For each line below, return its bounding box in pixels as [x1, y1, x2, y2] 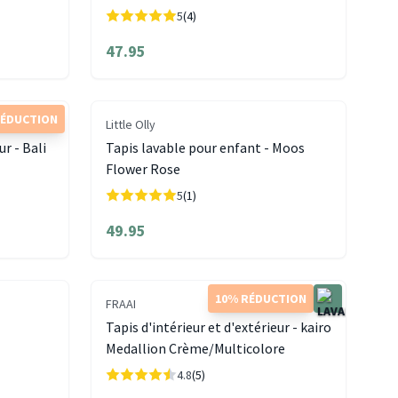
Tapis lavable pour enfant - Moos [105, 139, 305, 157]
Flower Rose [105, 160, 180, 179]
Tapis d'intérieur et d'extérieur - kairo [105, 318, 331, 337]
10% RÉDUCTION [214, 291, 306, 307]
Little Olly [105, 116, 155, 133]
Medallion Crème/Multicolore [105, 339, 285, 358]
